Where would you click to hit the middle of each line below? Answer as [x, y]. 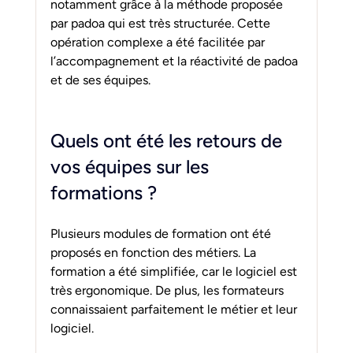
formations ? [103, 192]
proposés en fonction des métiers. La [154, 252]
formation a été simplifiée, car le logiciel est [175, 271]
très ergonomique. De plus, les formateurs [168, 290]
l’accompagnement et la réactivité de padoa [175, 61]
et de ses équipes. [100, 80]
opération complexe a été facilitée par [159, 42]
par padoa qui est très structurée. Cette [162, 23]
